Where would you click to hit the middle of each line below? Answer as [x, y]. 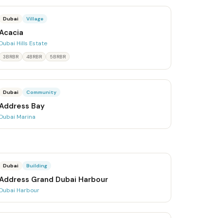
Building [37, 166]
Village [35, 19]
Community [42, 92]
